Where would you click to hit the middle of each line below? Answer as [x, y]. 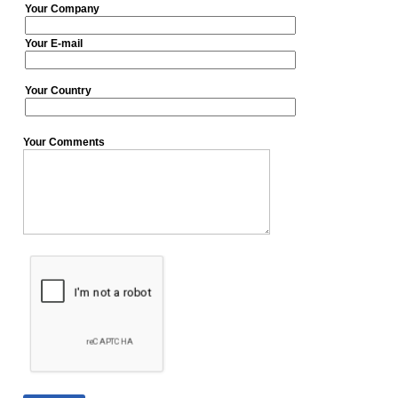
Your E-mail [54, 44]
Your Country [58, 91]
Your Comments [64, 142]
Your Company [62, 9]
